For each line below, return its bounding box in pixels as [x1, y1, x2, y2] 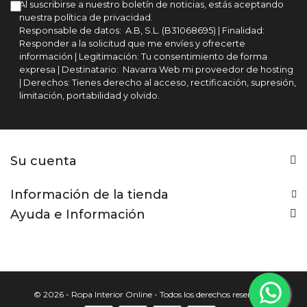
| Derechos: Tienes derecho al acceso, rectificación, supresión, [19, 77, 296, 88]
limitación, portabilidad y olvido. [19, 90, 160, 101]
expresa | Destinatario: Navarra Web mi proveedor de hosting [19, 64, 293, 75]
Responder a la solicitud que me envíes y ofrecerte [19, 38, 245, 49]
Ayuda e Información [10, 207, 145, 223]
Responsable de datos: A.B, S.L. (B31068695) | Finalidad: [19, 25, 265, 36]
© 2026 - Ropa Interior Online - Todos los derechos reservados [34, 289, 273, 300]
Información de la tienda [10, 187, 169, 203]
